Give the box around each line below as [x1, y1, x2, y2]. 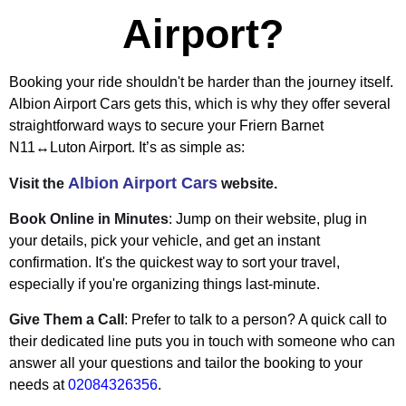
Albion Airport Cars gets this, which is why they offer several [9, 96, 391, 112]
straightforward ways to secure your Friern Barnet [9, 118, 324, 134]
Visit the [9, 176, 68, 192]
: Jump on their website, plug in [169, 211, 367, 227]
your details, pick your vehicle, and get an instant [9, 233, 320, 249]
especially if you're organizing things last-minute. [9, 276, 320, 293]
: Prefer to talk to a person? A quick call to [124, 312, 387, 328]
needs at [9, 377, 68, 393]
